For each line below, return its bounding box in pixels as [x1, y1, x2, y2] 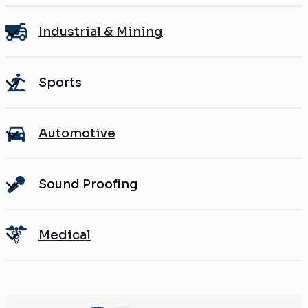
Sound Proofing [38, 176, 138, 192]
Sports [38, 74, 82, 90]
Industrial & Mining [38, 23, 163, 39]
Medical [38, 227, 91, 243]
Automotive [38, 125, 115, 141]
